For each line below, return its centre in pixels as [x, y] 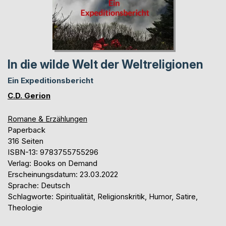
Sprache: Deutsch [39, 185]
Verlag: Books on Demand [52, 163]
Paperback [26, 130]
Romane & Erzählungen [47, 119]
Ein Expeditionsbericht [50, 80]
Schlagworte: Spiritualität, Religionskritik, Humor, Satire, [103, 196]
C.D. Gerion [29, 95]
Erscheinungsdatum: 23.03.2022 [63, 174]
